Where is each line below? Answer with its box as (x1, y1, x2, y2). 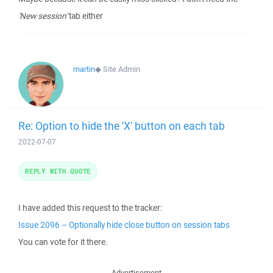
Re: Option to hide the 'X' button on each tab (18, 118, 225, 133)
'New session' (18, 10, 67, 21)
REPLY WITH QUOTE (25, 166, 91, 175)
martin (73, 64, 95, 74)
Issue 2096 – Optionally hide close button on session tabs (18, 219, 230, 230)
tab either (67, 10, 103, 21)
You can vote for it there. (18, 236, 108, 247)
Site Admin (103, 64, 140, 74)
